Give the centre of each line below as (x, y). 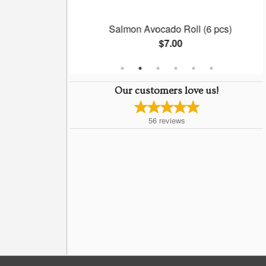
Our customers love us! (167, 90)
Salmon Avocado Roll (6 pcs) (167, 29)
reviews (172, 120)
